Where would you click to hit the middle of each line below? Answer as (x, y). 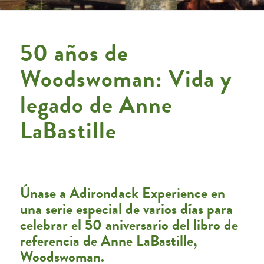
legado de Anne (96, 105)
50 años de (74, 53)
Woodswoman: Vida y (126, 79)
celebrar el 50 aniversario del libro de (129, 225)
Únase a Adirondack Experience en (122, 193)
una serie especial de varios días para (126, 209)
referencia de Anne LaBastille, (108, 241)
